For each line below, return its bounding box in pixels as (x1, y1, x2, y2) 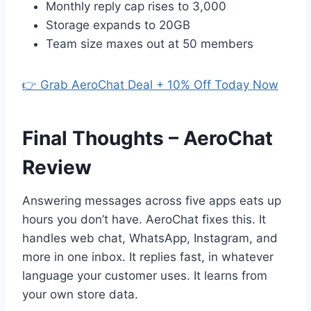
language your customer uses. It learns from (22, 269, 267, 283)
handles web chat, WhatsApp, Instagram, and (22, 231, 278, 246)
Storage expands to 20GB (46, 18, 190, 33)
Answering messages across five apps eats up (22, 194, 281, 208)
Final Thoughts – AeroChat (22, 126, 273, 151)
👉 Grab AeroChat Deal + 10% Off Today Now (22, 78, 278, 92)
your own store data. (22, 287, 138, 302)
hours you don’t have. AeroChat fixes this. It (22, 212, 266, 227)
